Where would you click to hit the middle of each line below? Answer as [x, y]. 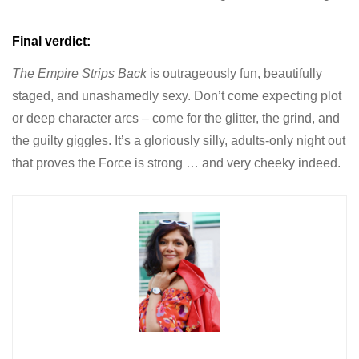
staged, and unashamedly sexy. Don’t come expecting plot [177, 95]
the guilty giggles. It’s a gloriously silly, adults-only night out [179, 140]
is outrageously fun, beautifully [234, 73]
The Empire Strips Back [79, 73]
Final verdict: [51, 41]
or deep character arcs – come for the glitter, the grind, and [176, 118]
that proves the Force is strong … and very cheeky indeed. [176, 163]
